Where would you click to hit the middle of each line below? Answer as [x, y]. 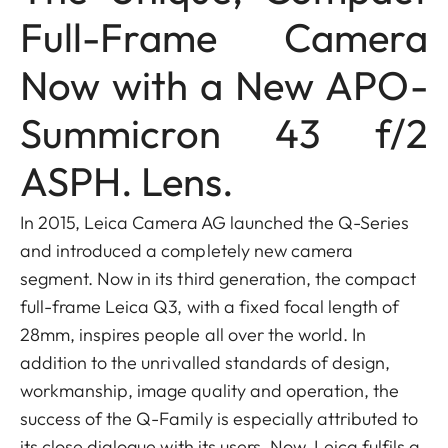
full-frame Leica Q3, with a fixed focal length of [210, 306]
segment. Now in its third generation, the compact [218, 278]
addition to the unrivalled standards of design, [205, 362]
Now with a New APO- [224, 85]
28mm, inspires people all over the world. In [193, 334]
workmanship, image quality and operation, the [210, 390]
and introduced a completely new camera [186, 250]
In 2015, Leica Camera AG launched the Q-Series [215, 222]
